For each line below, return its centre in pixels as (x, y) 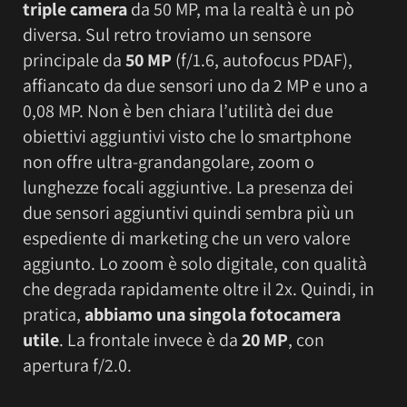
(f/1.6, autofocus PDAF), (262, 60)
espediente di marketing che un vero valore (187, 238)
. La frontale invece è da (150, 339)
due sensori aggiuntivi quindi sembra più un (189, 212)
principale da (74, 60)
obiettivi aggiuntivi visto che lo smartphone (187, 136)
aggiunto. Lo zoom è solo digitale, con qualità (195, 263)
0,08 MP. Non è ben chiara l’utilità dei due (178, 110)
